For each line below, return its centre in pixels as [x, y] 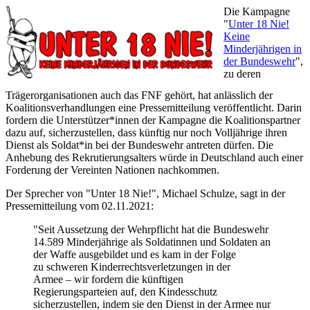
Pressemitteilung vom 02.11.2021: [80, 206]
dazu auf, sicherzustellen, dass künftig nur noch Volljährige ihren [146, 133]
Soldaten [240, 242]
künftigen [163, 280]
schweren [69, 267]
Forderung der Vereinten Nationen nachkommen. [112, 170]
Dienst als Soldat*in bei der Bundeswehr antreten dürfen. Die [139, 145]
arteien [103, 292]
